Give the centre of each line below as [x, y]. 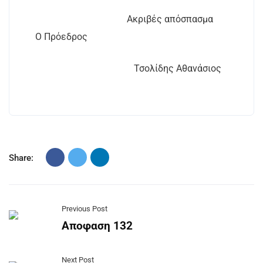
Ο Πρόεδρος [54, 37]
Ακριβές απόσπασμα [117, 19]
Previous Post [85, 209]
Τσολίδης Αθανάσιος [121, 68]
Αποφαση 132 [97, 226]
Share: [21, 158]
